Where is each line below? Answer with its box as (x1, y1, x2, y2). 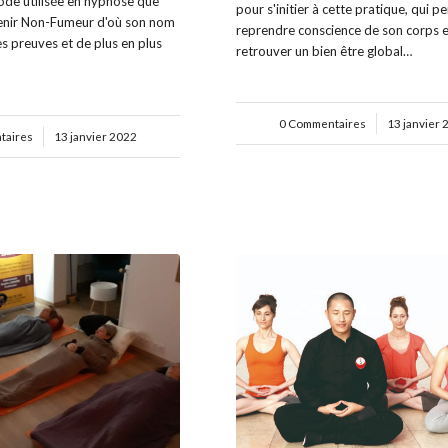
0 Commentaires (278, 115, 366, 130)
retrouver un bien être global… (236, 42, 413, 59)
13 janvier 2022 (53, 129, 137, 144)
